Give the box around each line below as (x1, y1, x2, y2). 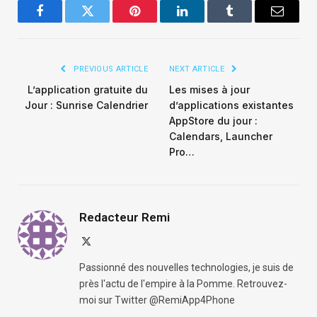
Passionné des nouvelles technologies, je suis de (79, 262, 294, 274)
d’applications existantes (169, 99, 294, 112)
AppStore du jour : (169, 115, 258, 127)
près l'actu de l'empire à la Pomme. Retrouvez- (79, 278, 287, 290)
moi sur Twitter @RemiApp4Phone (79, 294, 235, 306)
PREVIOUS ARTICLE (71, 64, 148, 74)
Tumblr (229, 15, 266, 28)
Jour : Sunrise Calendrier (25, 99, 148, 112)
